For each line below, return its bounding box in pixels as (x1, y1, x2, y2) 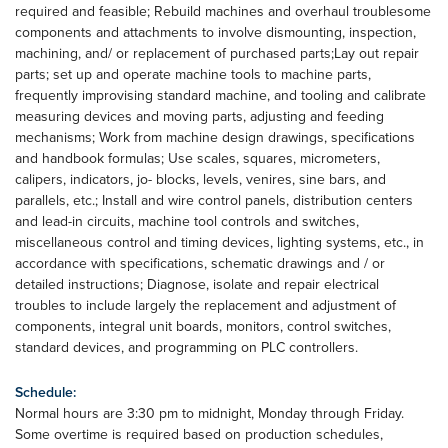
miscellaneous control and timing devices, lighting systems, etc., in (15, 232, 424, 252)
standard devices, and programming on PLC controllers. (15, 337, 358, 357)
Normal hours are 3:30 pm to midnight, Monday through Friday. (15, 403, 404, 423)
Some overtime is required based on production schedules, (15, 424, 383, 444)
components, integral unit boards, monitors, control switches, (15, 316, 391, 336)
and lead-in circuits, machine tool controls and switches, (15, 211, 359, 231)
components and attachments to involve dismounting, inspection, (15, 22, 416, 42)
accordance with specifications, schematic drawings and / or (15, 253, 385, 273)
